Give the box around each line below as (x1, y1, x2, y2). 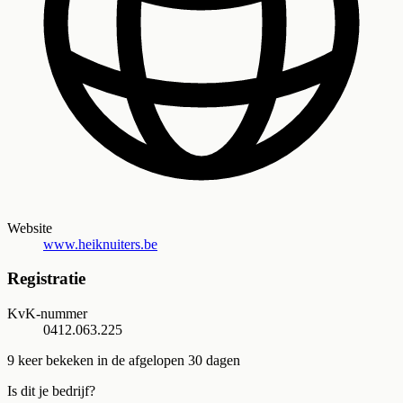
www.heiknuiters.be (43, 236, 157, 252)
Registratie (7, 269, 85, 289)
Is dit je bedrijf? (7, 382, 95, 399)
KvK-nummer (7, 305, 87, 321)
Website (7, 219, 52, 236)
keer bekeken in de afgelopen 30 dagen (14, 352, 240, 368)
